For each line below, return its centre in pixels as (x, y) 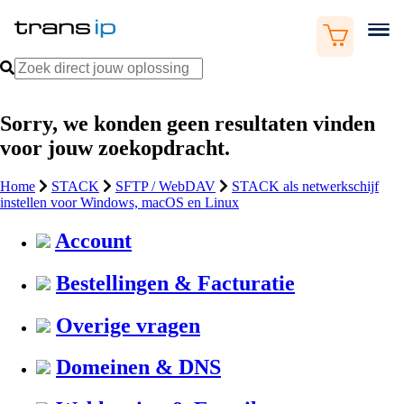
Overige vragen (128, 325)
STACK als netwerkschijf (305, 186)
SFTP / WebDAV (165, 186)
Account (93, 240)
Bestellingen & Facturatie (175, 283)
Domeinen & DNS (138, 367)
